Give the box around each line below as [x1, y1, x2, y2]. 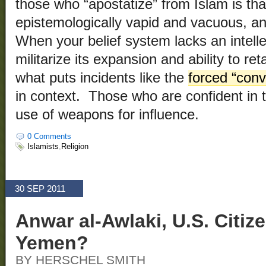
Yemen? [15, 232, 88, 254]
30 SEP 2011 [15, 183, 65, 194]
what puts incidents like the [15, 70, 188, 86]
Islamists [27, 141, 59, 151]
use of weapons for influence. [15, 107, 199, 123]
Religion [61, 141, 88, 151]
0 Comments [27, 132, 71, 141]
